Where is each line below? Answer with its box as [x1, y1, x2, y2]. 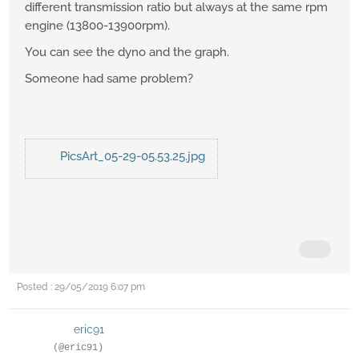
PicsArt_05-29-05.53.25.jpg [59, 149, 205, 164]
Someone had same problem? [25, 71, 196, 87]
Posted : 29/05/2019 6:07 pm [17, 281, 145, 293]
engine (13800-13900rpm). [25, 18, 170, 34]
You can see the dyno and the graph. [25, 45, 232, 60]
